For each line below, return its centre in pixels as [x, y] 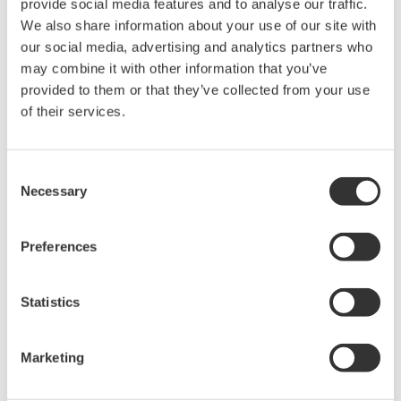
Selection [34, 194]
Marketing [52, 357]
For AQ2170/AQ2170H [80, 146]
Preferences [59, 246]
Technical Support [309, 102]
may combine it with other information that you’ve [174, 68]
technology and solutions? [200, 259]
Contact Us [195, 317]
